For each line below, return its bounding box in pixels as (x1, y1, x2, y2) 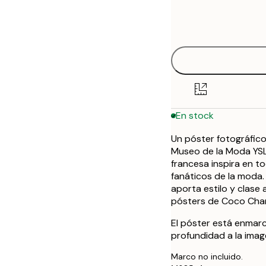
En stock (176, 109, 214, 122)
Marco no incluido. (171, 251, 243, 262)
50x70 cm (199, 57, 240, 68)
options (171, 18, 223, 37)
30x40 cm (199, 31, 240, 42)
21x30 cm (199, 5, 240, 15)
